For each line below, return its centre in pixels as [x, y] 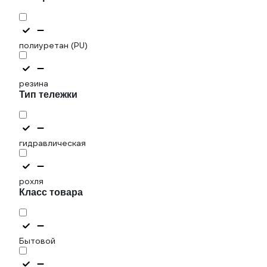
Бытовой [37, 241]
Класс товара [51, 192]
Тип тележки [48, 94]
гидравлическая [52, 143]
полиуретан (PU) [53, 45]
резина [34, 83]
